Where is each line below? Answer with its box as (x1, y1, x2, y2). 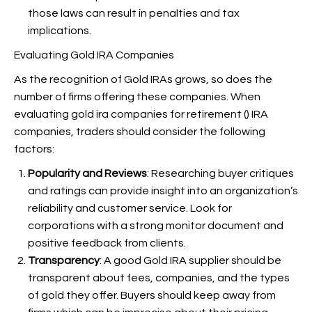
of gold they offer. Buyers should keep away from (28, 290, 276, 301)
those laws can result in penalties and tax (28, 8, 240, 19)
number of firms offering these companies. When (14, 91, 260, 102)
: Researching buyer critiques (147, 168, 294, 179)
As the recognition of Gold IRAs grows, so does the (14, 74, 272, 85)
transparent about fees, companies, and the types (28, 272, 290, 283)
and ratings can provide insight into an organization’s (28, 185, 298, 196)
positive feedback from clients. (28, 237, 186, 249)
